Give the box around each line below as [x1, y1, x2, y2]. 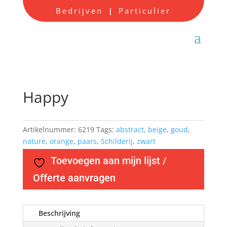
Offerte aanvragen [32, 172, 116, 184]
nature [22, 136, 46, 146]
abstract [116, 125, 144, 134]
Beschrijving [38, 208, 80, 218]
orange [49, 136, 73, 146]
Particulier [119, 6, 171, 16]
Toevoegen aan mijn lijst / [50, 155, 167, 167]
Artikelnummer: [22, 125, 78, 134]
